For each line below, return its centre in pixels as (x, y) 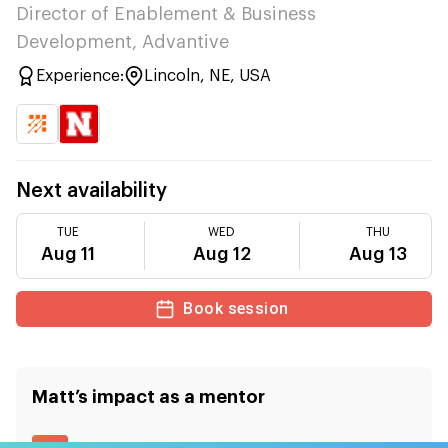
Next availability (91, 191)
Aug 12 (221, 254)
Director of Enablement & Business (166, 14)
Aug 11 (68, 254)
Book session (236, 308)
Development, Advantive (122, 42)
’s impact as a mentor (170, 397)
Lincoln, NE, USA (207, 76)
